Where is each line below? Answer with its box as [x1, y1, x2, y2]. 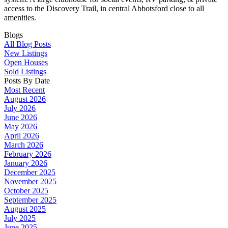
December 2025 [4, 167, 55, 177]
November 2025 [4, 177, 56, 186]
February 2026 [4, 149, 51, 158]
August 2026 [4, 94, 46, 103]
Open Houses [4, 58, 48, 67]
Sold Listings [4, 67, 46, 76]
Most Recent [4, 85, 45, 94]
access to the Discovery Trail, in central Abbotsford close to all [4, 4, 204, 13]
